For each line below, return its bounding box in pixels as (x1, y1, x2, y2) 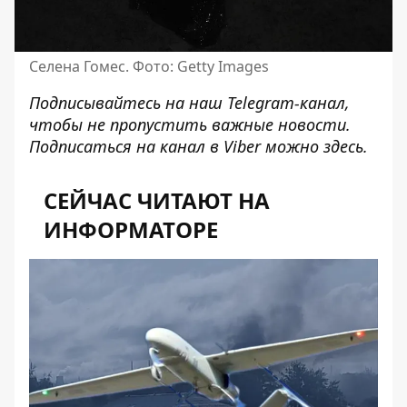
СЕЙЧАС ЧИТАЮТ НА (44, 184, 270, 215)
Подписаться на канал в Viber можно (29, 134, 323, 157)
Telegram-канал (227, 91, 345, 114)
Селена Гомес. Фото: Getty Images (29, 55, 269, 76)
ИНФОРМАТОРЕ (44, 213, 218, 244)
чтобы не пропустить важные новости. (29, 113, 351, 135)
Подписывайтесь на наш (29, 91, 227, 114)
